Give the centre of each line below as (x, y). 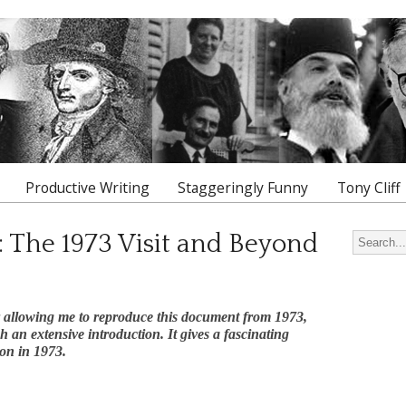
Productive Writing (88, 187)
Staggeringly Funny (243, 187)
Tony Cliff (368, 187)
